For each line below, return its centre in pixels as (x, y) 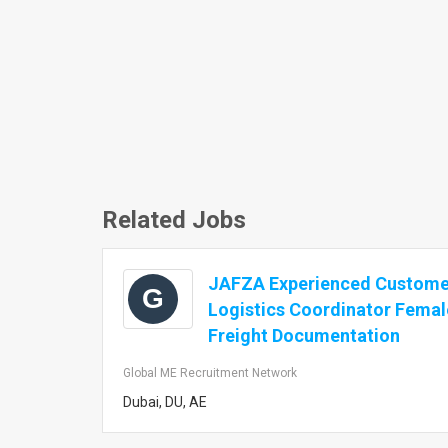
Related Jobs (174, 220)
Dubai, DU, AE (165, 402)
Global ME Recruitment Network (210, 373)
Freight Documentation (304, 335)
